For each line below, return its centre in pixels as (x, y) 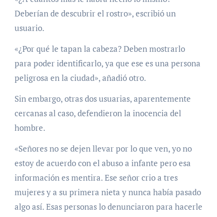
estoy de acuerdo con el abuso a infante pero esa (102, 163)
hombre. (30, 128)
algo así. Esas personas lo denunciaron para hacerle (108, 207)
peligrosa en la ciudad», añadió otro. (80, 78)
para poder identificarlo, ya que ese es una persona (107, 63)
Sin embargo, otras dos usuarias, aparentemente (102, 99)
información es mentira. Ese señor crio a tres (96, 178)
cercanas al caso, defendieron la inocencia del (98, 113)
